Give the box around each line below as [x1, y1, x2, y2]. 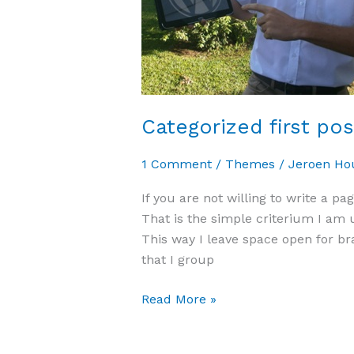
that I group [141, 251, 214, 267]
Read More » [141, 291, 217, 307]
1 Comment [141, 156, 212, 171]
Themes [224, 156, 275, 171]
